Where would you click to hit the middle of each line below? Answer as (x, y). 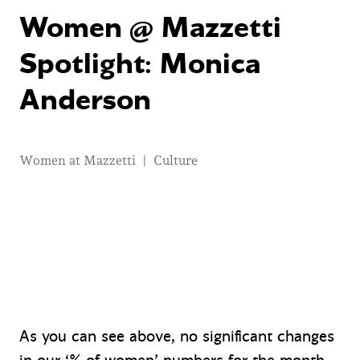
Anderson (85, 100)
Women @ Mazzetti (150, 28)
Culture (176, 160)
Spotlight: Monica (140, 64)
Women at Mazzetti (78, 160)
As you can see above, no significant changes (177, 336)
